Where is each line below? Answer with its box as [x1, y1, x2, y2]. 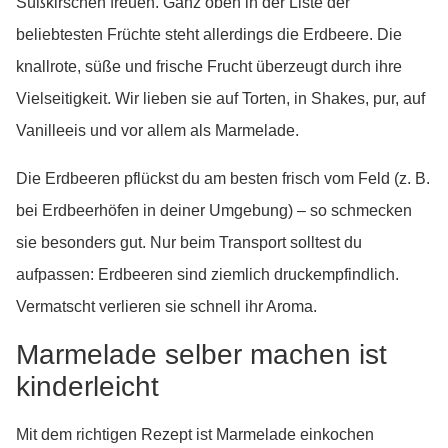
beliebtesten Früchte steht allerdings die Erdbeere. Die [16, 26, 402, 43]
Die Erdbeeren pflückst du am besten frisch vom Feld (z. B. [16, 170, 430, 187]
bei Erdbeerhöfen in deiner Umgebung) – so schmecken [16, 202, 412, 219]
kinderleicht [16, 371, 159, 402]
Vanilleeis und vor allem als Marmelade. [16, 122, 299, 139]
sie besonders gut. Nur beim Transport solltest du [16, 234, 362, 251]
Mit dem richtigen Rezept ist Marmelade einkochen [16, 426, 374, 443]
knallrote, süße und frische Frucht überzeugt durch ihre [16, 58, 402, 75]
